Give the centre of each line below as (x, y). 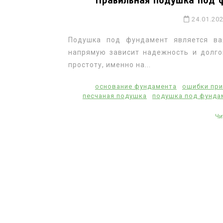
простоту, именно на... (110, 64)
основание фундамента (136, 86)
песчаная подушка (114, 96)
